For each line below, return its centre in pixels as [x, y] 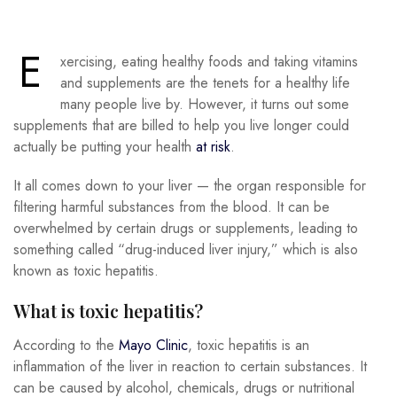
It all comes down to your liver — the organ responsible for [190, 186]
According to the [66, 346]
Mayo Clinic [153, 346]
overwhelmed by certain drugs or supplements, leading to [186, 228]
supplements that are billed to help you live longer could [181, 125]
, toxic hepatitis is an [249, 346]
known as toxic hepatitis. [86, 271]
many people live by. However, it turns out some [205, 104]
